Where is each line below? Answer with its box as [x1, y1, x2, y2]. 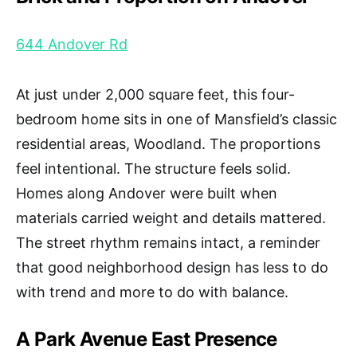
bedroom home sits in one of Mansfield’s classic [16, 110, 337, 127]
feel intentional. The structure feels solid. [16, 159, 291, 177]
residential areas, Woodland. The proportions [16, 135, 320, 152]
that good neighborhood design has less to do [16, 258, 328, 276]
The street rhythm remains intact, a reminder [16, 233, 320, 251]
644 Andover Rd [16, 35, 127, 53]
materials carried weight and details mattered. [16, 209, 326, 226]
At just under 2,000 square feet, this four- [16, 85, 295, 103]
